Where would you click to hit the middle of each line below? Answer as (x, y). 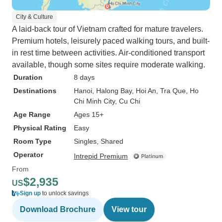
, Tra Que (171, 91)
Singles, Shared (99, 141)
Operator (28, 155)
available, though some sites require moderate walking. (109, 65)
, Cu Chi (128, 101)
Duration (28, 77)
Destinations (35, 91)
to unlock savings (65, 193)
